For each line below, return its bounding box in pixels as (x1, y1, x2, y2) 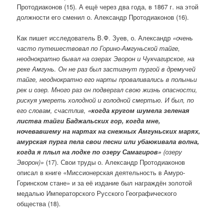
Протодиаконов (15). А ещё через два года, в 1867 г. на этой (17, 1, 199, 11)
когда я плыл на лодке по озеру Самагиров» (17, 147, 162, 156)
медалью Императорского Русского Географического (17, 188, 177, 198)
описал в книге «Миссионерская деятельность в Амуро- (17, 167, 185, 177)
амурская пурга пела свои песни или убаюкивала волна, (17, 136, 200, 146)
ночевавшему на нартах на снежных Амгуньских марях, (17, 126, 201, 136)
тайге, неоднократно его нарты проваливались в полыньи (17, 74, 197, 84)
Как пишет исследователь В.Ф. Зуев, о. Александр (17, 33, 173, 42)
